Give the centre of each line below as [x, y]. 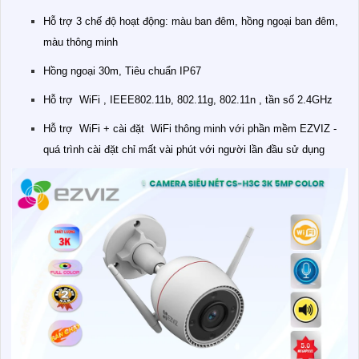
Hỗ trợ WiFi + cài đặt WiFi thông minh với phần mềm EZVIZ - [190, 129]
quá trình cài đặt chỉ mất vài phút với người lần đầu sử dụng [184, 150]
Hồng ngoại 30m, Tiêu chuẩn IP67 [122, 71]
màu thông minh [81, 42]
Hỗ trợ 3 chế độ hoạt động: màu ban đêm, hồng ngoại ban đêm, [191, 22]
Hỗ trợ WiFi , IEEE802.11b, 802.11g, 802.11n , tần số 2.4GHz [188, 100]
